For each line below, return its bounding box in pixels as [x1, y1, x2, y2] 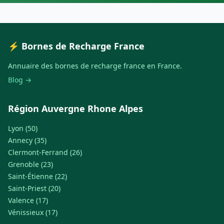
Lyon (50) [8, 123, 37, 133]
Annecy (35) [8, 135, 46, 145]
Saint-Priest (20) [8, 183, 60, 193]
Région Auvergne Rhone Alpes [8, 102, 143, 115]
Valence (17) [8, 195, 48, 205]
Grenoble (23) [8, 159, 53, 169]
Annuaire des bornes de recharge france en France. [8, 61, 182, 71]
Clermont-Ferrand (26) [8, 147, 82, 157]
